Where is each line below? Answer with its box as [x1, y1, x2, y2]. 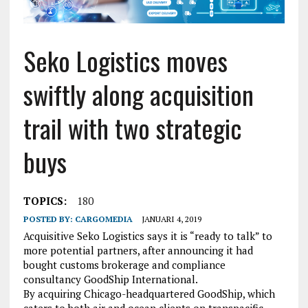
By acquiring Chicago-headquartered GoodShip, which [23, 287, 275, 301]
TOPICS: [23, 194, 67, 208]
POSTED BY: [23, 214, 75, 225]
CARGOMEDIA [74, 214, 133, 225]
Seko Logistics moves [23, 41, 228, 80]
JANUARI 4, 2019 [141, 214, 201, 225]
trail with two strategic [23, 109, 242, 148]
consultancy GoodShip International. [23, 272, 198, 287]
